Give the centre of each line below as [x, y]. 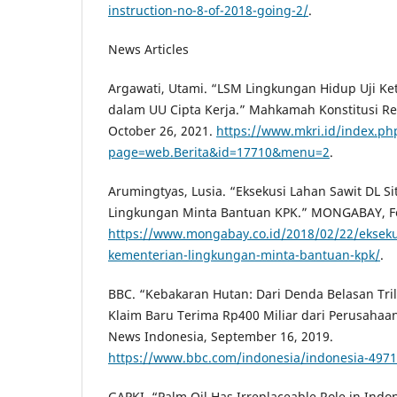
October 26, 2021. [162, 131]
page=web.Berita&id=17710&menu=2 [219, 152]
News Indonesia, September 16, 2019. [221, 337]
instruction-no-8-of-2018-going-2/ [208, 11]
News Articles [148, 50]
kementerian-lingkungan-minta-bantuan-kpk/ [244, 255]
